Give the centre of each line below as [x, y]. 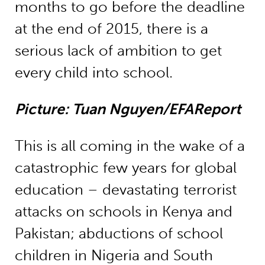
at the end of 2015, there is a [111, 28]
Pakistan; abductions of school [119, 233]
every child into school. [93, 72]
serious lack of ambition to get [118, 50]
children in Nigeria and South [114, 255]
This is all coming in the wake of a [130, 146]
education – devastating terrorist [125, 189]
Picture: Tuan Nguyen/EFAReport [127, 109]
